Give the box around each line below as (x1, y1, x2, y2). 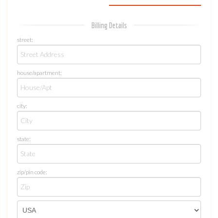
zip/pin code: (17, 168, 47, 176)
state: (17, 135, 31, 143)
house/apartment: (17, 69, 62, 76)
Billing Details (91, 21, 127, 30)
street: (17, 36, 33, 43)
